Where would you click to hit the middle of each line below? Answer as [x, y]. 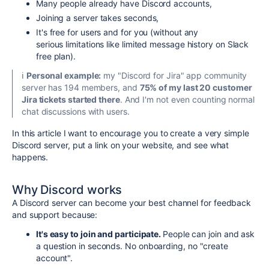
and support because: [55, 215]
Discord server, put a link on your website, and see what [121, 145]
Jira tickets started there [71, 99]
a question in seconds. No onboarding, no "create [132, 246]
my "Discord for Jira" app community [174, 75]
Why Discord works [67, 190]
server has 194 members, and [81, 87]
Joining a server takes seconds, [98, 18]
